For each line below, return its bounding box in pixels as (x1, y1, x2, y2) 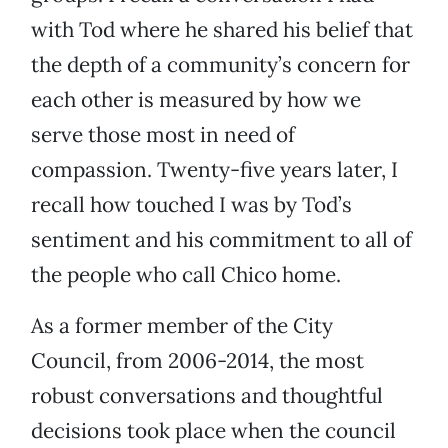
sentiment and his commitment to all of (31, 226, 412, 254)
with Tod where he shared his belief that (31, 16, 413, 44)
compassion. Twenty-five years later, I (31, 156, 398, 184)
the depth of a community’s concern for (31, 51, 410, 79)
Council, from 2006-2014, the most (31, 347, 364, 375)
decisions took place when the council (31, 417, 396, 445)
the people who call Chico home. (31, 261, 341, 289)
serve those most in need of (31, 121, 295, 149)
